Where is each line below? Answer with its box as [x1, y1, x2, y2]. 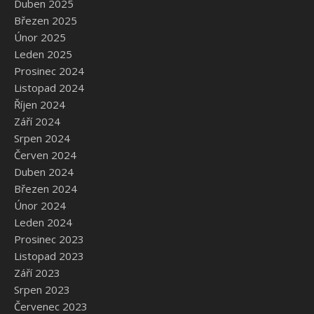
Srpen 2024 [14, 131, 70, 146]
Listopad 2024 [14, 81, 84, 95]
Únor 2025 [14, 30, 66, 45]
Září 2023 [14, 266, 60, 280]
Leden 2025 [14, 47, 72, 62]
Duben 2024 [14, 165, 74, 179]
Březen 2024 [14, 182, 77, 196]
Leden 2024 [14, 215, 72, 230]
